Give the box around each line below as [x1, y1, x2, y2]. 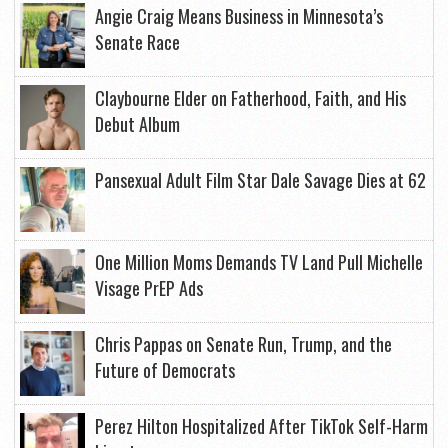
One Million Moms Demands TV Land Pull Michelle [95, 249, 423, 275]
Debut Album [95, 111, 180, 137]
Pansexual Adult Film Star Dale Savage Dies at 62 [95, 167, 426, 193]
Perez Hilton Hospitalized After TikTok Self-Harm [95, 413, 428, 439]
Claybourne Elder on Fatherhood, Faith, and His [95, 85, 406, 111]
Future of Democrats [95, 357, 235, 383]
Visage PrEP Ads [95, 275, 203, 301]
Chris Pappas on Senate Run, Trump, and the [95, 331, 392, 357]
